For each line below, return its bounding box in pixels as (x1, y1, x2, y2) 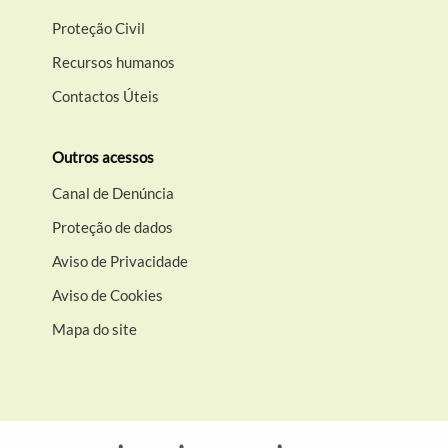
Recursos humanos (52, 53, 176, 71)
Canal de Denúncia (52, 184, 175, 202)
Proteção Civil (52, 19, 146, 37)
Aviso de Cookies (52, 286, 164, 304)
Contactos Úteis (52, 87, 160, 105)
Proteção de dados (52, 218, 174, 236)
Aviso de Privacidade (52, 252, 189, 270)
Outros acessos (52, 148, 155, 166)
